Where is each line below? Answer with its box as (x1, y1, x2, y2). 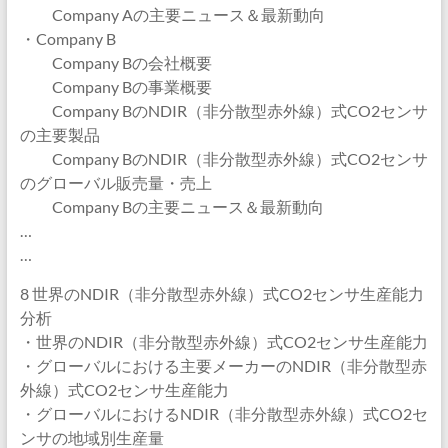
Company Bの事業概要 (19, 77, 212, 96)
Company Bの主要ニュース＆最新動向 (19, 197, 324, 216)
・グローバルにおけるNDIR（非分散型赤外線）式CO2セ (19, 404, 428, 423)
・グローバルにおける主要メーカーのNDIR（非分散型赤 (19, 356, 427, 375)
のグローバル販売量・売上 (19, 173, 212, 192)
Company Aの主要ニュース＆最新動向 (19, 5, 325, 24)
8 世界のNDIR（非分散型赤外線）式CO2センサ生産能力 (19, 284, 424, 303)
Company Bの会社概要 (19, 53, 212, 72)
